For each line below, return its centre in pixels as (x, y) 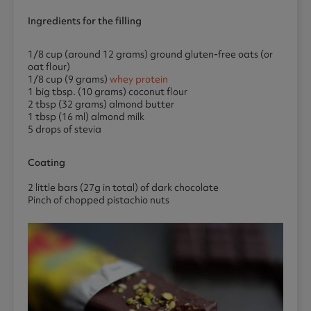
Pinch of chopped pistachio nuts (100, 200)
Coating (47, 162)
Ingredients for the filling (85, 20)
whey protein (139, 79)
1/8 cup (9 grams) (69, 79)
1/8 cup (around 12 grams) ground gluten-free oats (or (150, 54)
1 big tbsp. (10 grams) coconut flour (108, 91)
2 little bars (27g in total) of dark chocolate (123, 187)
